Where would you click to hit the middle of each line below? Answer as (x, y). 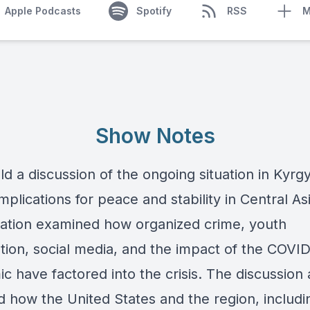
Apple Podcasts (43, 11)
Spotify (154, 11)
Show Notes (155, 136)
